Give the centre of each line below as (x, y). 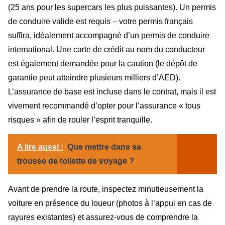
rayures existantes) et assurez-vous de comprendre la (103, 217)
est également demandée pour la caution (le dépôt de (103, 63)
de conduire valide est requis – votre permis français (100, 21)
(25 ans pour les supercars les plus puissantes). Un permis (112, 7)
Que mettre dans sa (104, 147)
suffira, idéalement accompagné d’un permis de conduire (109, 35)
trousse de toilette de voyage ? (76, 161)
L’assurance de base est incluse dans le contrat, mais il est (112, 91)
